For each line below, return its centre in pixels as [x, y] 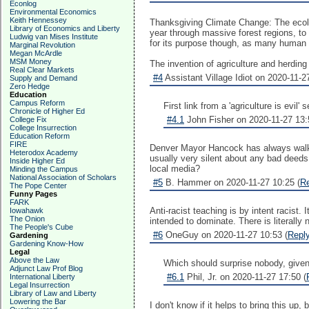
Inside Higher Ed [37, 161]
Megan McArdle [36, 53]
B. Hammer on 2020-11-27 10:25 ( [231, 182]
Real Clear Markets [42, 70]
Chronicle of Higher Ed [47, 111]
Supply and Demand [43, 78]
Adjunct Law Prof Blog [46, 268]
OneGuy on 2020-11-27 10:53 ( [225, 235]
